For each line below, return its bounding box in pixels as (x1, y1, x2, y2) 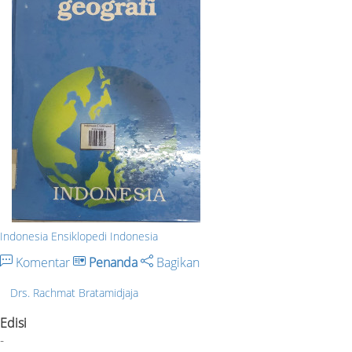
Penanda (89, 254, 137, 271)
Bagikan (153, 254, 200, 271)
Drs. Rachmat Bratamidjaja (10, 284, 138, 300)
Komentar (13, 254, 73, 271)
